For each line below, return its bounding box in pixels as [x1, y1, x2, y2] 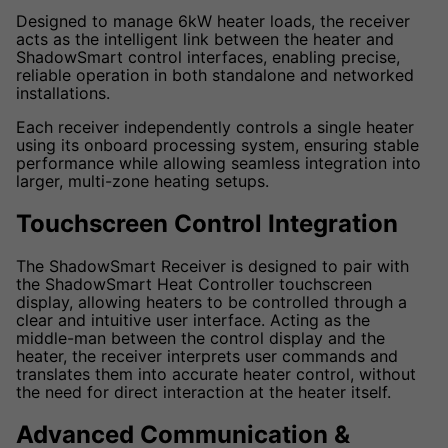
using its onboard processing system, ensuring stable [16, 135, 419, 156]
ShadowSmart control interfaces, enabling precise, [16, 47, 400, 68]
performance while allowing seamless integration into [16, 153, 421, 174]
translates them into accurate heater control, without [16, 364, 416, 385]
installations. [16, 83, 110, 104]
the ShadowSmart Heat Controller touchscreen [16, 274, 372, 295]
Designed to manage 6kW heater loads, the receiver [16, 11, 410, 32]
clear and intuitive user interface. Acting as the [16, 310, 370, 331]
